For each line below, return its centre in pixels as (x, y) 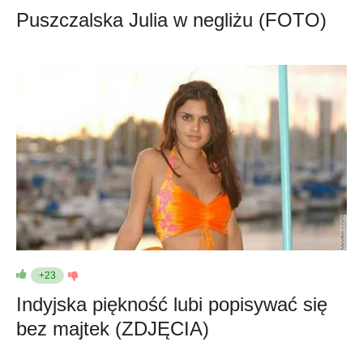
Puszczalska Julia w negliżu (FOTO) (171, 19)
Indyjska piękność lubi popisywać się (172, 304)
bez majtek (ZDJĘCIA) (113, 329)
